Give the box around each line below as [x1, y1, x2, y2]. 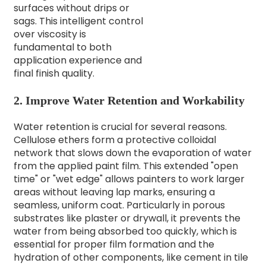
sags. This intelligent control [13, 14, 143, 28]
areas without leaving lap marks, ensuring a [13, 185, 215, 199]
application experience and [13, 53, 142, 67]
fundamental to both [13, 40, 112, 54]
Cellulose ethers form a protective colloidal [13, 132, 216, 147]
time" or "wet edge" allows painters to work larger [13, 172, 245, 186]
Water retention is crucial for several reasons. [13, 119, 227, 134]
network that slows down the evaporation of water [13, 145, 252, 160]
